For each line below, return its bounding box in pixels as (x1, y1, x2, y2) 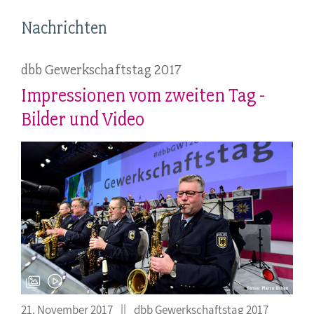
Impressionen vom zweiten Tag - (21, 83, 265, 107)
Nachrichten (21, 17, 107, 38)
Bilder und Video (21, 107, 144, 130)
